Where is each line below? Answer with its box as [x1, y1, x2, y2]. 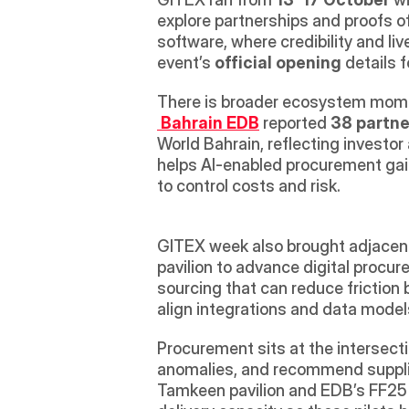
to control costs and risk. [157, 176, 344, 196]
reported [259, 113, 330, 133]
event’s [157, 53, 215, 73]
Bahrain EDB [161, 113, 259, 133]
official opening [215, 53, 341, 73]
